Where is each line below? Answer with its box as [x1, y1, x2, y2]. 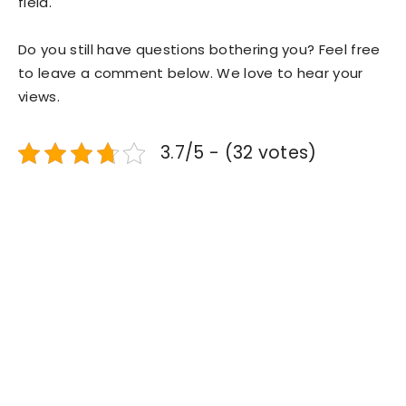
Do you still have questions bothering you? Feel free [18, 40, 381, 60]
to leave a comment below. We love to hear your [18, 63, 363, 83]
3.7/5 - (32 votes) [160, 140, 317, 166]
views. [18, 87, 60, 107]
